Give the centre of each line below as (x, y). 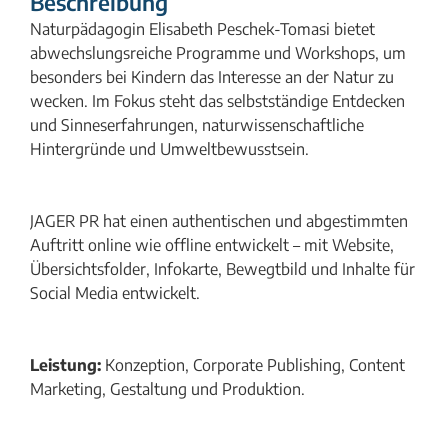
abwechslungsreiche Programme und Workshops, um (218, 52)
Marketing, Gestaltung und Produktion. (167, 388)
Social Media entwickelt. (119, 292)
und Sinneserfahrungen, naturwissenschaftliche (197, 124)
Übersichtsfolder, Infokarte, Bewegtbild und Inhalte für (222, 268)
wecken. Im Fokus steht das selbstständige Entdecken (217, 100)
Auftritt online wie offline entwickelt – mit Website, (212, 244)
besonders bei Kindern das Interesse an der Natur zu (212, 76)
